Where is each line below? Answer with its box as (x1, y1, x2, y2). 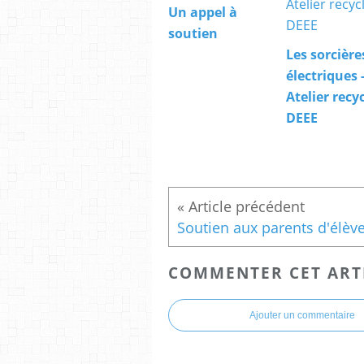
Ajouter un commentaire (249, 309, 355, 321)
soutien (168, 24, 218, 43)
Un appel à (168, 3, 237, 22)
